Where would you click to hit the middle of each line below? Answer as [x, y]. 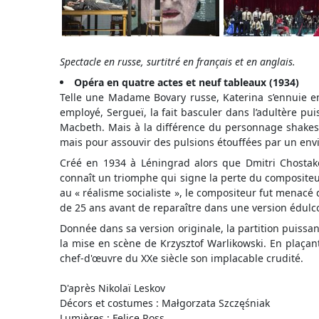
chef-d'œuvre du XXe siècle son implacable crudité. [182, 258]
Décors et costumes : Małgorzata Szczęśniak [165, 303]
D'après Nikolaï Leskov [113, 288]
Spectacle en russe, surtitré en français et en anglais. [178, 62]
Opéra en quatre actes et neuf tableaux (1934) [187, 82]
